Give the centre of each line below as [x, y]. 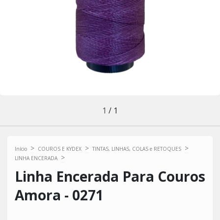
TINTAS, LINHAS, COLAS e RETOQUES [137, 149]
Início [21, 149]
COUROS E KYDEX [60, 149]
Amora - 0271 [59, 195]
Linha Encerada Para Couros [110, 176]
